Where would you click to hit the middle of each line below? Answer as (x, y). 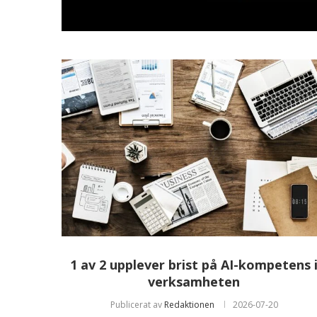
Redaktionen (189, 304)
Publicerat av (137, 304)
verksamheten (194, 281)
